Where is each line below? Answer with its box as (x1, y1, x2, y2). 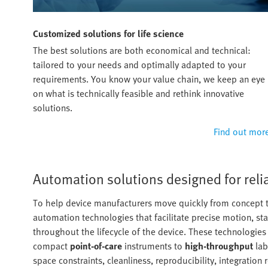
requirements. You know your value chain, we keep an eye (33, 72, 265, 87)
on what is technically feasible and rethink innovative (33, 86, 244, 101)
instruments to (122, 239, 185, 254)
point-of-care (70, 239, 122, 254)
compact (33, 239, 70, 254)
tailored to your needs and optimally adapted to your (33, 57, 246, 72)
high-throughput (185, 239, 253, 254)
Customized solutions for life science (33, 26, 184, 41)
